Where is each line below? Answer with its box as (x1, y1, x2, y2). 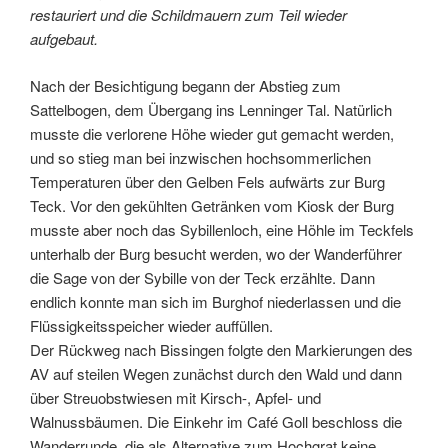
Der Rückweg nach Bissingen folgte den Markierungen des (30, 338, 413, 360)
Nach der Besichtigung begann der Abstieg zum (30, 74, 341, 96)
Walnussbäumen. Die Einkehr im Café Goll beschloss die (30, 410, 402, 432)
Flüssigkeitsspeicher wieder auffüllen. (30, 314, 273, 336)
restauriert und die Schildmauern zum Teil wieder (30, 4, 347, 25)
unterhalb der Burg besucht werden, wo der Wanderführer (30, 242, 402, 264)
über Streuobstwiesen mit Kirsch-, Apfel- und (30, 386, 321, 408)
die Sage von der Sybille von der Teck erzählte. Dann (30, 266, 375, 288)
